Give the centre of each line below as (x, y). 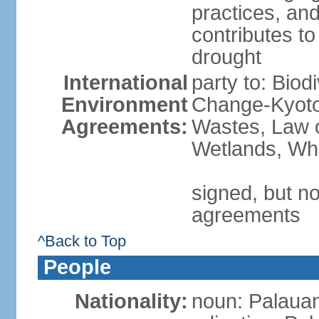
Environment (124, 105)
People (77, 267)
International (125, 83)
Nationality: (131, 301)
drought (226, 57)
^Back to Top (82, 241)
